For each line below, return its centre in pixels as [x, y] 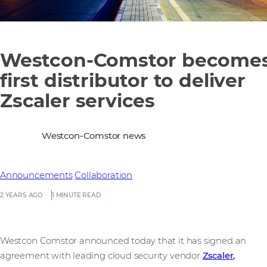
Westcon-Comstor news [94, 136]
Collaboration [104, 176]
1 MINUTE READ [76, 195]
